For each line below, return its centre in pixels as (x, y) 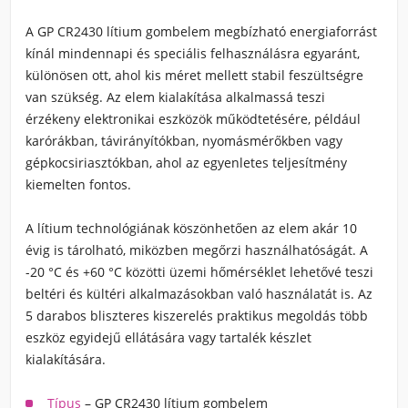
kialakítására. (66, 359)
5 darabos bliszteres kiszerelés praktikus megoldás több (197, 316)
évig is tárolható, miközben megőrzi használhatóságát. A (197, 250)
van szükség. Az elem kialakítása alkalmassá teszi (175, 97)
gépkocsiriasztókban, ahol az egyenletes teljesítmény (186, 163)
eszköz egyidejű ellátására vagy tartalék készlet (168, 337)
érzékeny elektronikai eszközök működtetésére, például (193, 119)
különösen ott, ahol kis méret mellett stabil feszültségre (194, 75)
